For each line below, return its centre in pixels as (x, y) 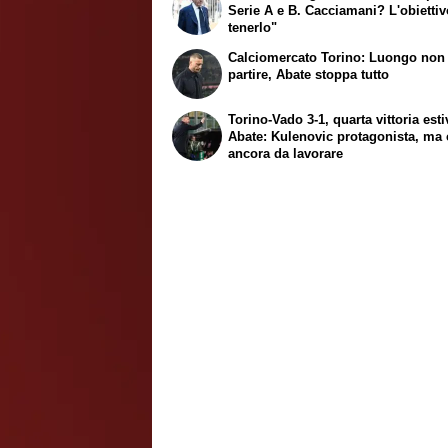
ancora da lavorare (286, 154)
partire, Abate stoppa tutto (309, 74)
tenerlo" (253, 27)
